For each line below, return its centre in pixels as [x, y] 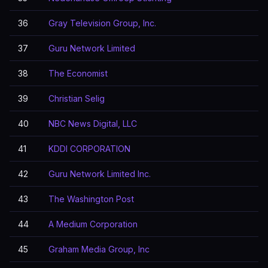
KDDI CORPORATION [89, 149]
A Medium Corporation [93, 224]
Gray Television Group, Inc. [102, 23]
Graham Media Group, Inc [99, 249]
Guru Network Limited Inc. [100, 174]
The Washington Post [91, 199]
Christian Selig [77, 98]
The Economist [78, 73]
